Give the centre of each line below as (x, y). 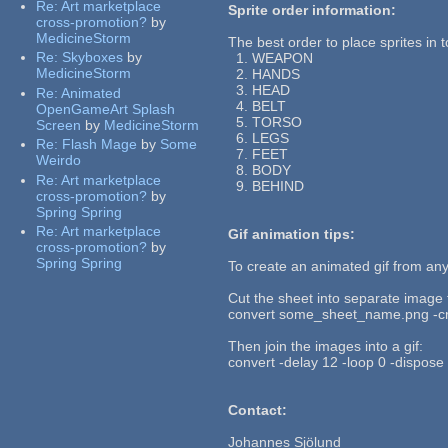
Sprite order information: (312, 10)
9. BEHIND (266, 186)
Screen (59, 124)
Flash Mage (100, 144)
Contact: (258, 410)
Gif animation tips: (292, 234)
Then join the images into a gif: (326, 346)
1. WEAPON (271, 58)
